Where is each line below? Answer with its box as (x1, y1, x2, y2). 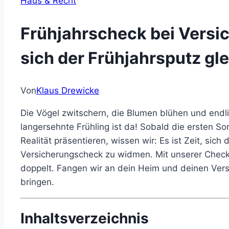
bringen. (20, 177, 54, 188)
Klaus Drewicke (36, 85, 99, 96)
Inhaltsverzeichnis (20, 210, 149, 227)
